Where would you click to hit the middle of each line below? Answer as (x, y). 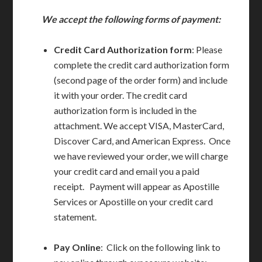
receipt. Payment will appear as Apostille (137, 186)
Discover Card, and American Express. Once (142, 141)
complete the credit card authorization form (142, 65)
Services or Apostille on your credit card (134, 201)
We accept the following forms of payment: (131, 19)
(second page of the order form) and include (141, 80)
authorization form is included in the (125, 110)
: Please (207, 49)
